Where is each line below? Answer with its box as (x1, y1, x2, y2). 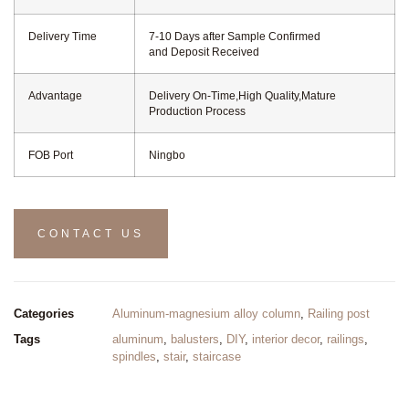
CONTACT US (37, 227, 144, 240)
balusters (171, 332, 219, 346)
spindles (112, 350, 156, 363)
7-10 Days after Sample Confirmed (149, 30, 320, 42)
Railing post (308, 307, 370, 320)
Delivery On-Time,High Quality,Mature (149, 89, 336, 101)
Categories (14, 307, 74, 320)
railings (327, 332, 364, 346)
